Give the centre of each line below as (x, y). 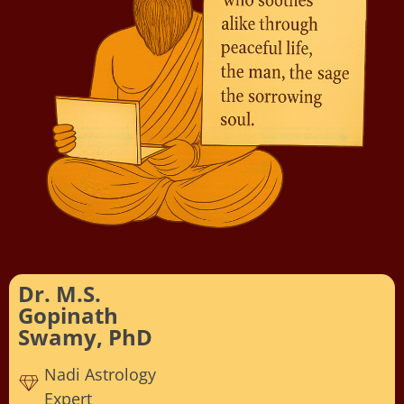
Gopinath (68, 315)
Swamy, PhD (85, 336)
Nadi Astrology (100, 374)
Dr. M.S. (60, 293)
